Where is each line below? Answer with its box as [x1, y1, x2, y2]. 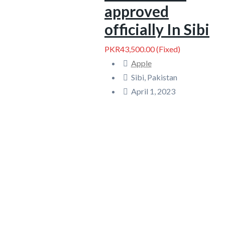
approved [104, 2, 169, 20]
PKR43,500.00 [104, 44, 155, 54]
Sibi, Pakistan [131, 72, 177, 82]
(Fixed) [155, 44, 180, 54]
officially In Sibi [104, 20, 209, 38]
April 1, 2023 [131, 86, 175, 96]
